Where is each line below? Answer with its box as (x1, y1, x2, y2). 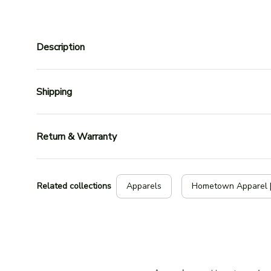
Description (36, 40, 85, 54)
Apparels (126, 180, 162, 192)
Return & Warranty (36, 129, 117, 143)
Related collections (37, 180, 111, 192)
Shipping (36, 85, 72, 99)
